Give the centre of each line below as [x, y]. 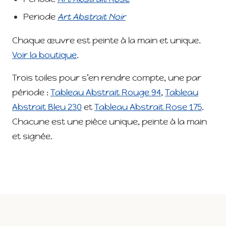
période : [31, 93]
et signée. [32, 136]
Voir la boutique [44, 55]
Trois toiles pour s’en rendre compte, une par [107, 78]
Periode [40, 17]
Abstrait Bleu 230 [47, 107]
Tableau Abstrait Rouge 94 [106, 93]
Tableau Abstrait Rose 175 [148, 107]
